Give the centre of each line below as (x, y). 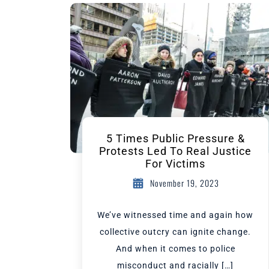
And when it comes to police (175, 249)
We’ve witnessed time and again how (175, 215)
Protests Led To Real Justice (175, 151)
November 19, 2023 (184, 183)
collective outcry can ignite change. (175, 232)
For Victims (175, 164)
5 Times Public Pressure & (175, 138)
